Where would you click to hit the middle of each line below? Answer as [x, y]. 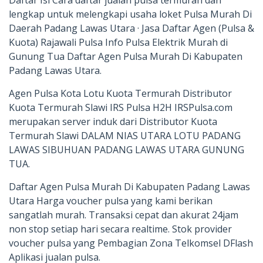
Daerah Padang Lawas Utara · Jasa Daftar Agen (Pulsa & [131, 28]
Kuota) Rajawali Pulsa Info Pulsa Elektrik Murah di [118, 42]
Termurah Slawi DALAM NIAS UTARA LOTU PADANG [125, 135]
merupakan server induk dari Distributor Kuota [113, 121]
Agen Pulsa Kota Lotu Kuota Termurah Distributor [120, 93]
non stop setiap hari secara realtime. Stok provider [120, 229]
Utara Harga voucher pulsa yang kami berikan [111, 200]
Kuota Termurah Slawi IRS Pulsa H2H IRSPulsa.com [121, 107]
